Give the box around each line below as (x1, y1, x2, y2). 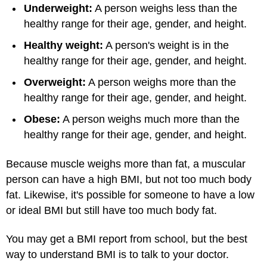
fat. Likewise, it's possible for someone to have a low (6, 188, 254, 201)
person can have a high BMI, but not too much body (6, 173, 252, 185)
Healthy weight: (24, 39, 103, 51)
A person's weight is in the (103, 39, 229, 51)
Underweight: (24, 2, 92, 14)
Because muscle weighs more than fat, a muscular (6, 157, 246, 170)
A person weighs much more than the (60, 113, 240, 125)
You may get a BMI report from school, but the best (6, 233, 247, 245)
